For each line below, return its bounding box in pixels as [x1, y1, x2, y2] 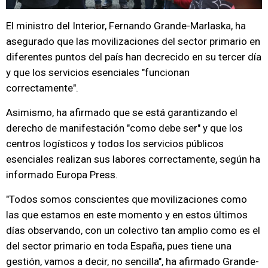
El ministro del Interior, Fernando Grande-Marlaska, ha [6, 20, 246, 32]
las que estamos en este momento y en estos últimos [6, 209, 248, 221]
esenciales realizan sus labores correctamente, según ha [6, 153, 260, 165]
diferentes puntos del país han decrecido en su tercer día [6, 51, 261, 63]
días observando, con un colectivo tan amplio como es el [6, 224, 260, 236]
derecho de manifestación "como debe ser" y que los [6, 122, 243, 134]
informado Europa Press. [6, 169, 118, 181]
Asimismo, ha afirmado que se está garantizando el [6, 106, 237, 118]
